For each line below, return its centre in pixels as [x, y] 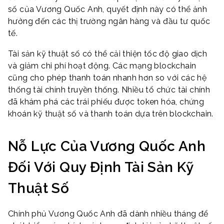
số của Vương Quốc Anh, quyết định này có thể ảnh [108, 9]
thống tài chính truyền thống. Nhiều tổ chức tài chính [109, 90]
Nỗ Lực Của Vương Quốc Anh [107, 146]
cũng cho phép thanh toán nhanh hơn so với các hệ [107, 78]
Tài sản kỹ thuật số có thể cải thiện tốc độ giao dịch [108, 54]
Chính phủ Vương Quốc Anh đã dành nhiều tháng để [108, 213]
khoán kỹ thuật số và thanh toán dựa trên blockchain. [111, 114]
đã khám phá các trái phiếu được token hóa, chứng [106, 102]
